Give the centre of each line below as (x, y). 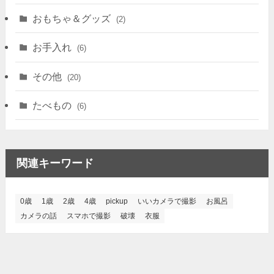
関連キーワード (55, 164)
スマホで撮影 (88, 216)
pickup (117, 201)
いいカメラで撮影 (167, 201)
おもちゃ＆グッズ (73, 19)
